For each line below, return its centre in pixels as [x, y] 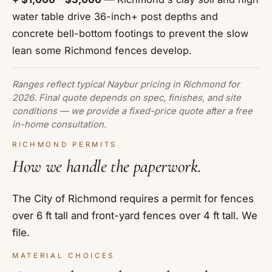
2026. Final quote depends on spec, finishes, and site [127, 97]
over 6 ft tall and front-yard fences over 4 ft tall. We [135, 215]
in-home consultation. [59, 124]
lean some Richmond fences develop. [102, 50]
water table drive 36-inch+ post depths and [115, 16]
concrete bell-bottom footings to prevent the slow [130, 33]
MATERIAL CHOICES [63, 256]
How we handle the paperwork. [107, 166]
